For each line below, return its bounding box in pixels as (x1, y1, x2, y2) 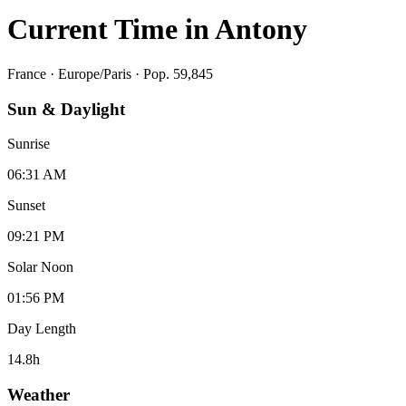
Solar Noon (7, 259, 73, 275)
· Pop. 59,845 (131, 65, 213, 82)
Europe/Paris (58, 65, 131, 82)
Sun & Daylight (7, 99, 125, 119)
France (7, 65, 46, 82)
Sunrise (7, 136, 50, 152)
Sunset (7, 198, 45, 214)
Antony (215, 13, 307, 46)
